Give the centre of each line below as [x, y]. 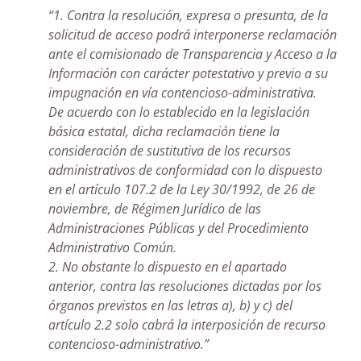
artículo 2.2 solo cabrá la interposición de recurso [187, 324]
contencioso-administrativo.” [129, 344]
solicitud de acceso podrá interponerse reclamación [193, 34]
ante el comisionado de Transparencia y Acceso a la [193, 54]
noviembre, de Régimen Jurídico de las [155, 208]
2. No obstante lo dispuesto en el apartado [168, 266]
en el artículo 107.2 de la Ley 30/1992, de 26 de [182, 189]
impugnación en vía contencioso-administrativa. [183, 92]
